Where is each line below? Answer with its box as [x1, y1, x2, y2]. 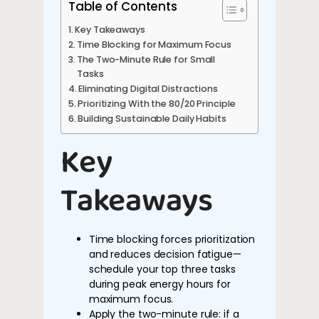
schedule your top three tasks [88, 262, 236, 277]
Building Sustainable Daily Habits [78, 113, 226, 125]
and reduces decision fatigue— [88, 247, 241, 262]
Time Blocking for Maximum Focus [77, 38, 232, 51]
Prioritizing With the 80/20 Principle [78, 98, 236, 110]
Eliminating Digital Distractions [78, 83, 218, 95]
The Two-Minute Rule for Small [77, 53, 216, 66]
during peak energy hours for [88, 277, 231, 292]
